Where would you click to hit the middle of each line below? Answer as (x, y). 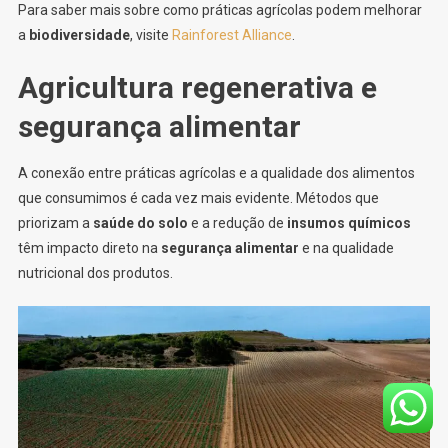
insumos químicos (348, 223)
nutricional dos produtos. (95, 273)
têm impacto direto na (89, 248)
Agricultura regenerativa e (197, 88)
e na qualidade (346, 248)
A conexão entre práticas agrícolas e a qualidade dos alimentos (216, 173)
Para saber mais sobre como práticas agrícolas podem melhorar (219, 10)
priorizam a (55, 223)
